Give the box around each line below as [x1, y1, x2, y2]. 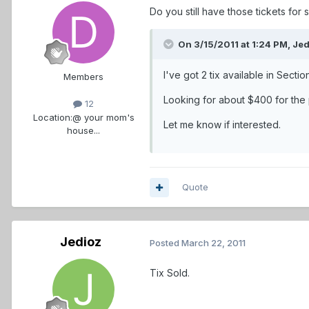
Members [63, 71, 103, 83]
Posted [150, 237, 181, 248]
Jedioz [60, 235, 101, 250]
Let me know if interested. [163, 119, 281, 131]
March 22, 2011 [181, 237, 246, 248]
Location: [32, 111, 72, 123]
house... [67, 124, 100, 136]
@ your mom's [72, 111, 134, 123]
